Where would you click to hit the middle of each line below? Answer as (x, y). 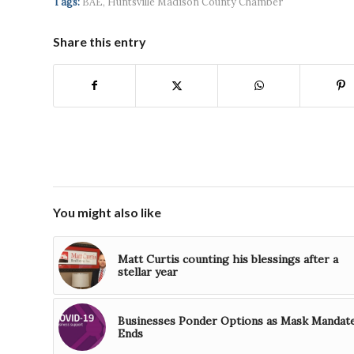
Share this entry (100, 42)
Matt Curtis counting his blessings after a (228, 260)
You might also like (107, 213)
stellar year (148, 272)
